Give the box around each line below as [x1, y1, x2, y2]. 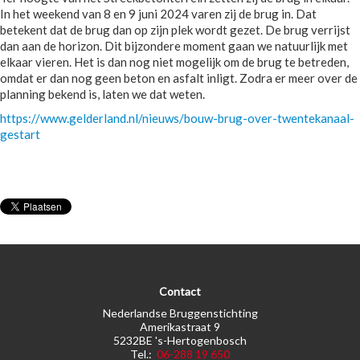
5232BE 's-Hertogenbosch [113, 333, 247, 347]
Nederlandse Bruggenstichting [102, 306, 258, 320]
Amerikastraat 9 [140, 320, 220, 333]
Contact [159, 284, 201, 298]
